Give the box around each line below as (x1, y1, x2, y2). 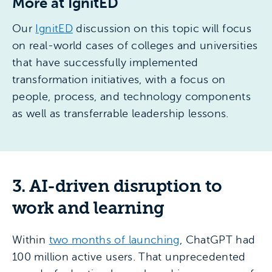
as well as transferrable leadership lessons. (12, 107, 229, 120)
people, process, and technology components (12, 90, 251, 103)
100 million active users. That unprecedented (12, 250, 246, 263)
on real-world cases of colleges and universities (12, 39, 258, 52)
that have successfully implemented (12, 56, 199, 69)
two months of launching (49, 233, 180, 246)
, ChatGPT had (179, 233, 256, 246)
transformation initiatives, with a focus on (12, 73, 226, 86)
